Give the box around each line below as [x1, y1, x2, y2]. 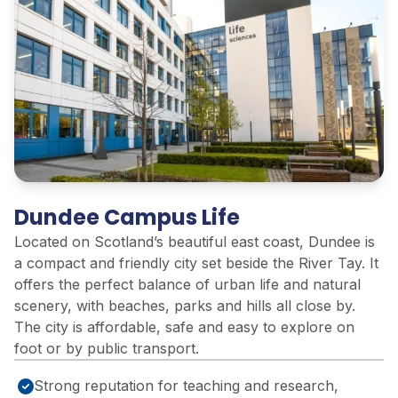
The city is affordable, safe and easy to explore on [14, 317, 354, 336]
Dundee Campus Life [14, 202, 240, 232]
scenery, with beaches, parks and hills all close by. [14, 296, 355, 314]
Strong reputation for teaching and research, [34, 376, 338, 394]
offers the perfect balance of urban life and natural [14, 275, 361, 293]
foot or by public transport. [14, 338, 199, 357]
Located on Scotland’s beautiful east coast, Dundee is [14, 232, 375, 251]
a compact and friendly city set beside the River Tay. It [14, 253, 378, 272]
